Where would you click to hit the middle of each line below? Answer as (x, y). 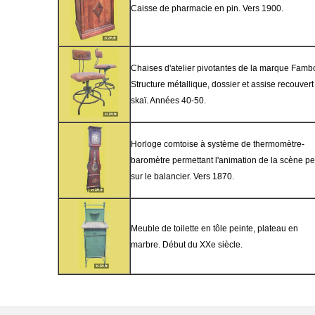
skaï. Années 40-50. (168, 101)
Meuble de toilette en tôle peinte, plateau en (214, 229)
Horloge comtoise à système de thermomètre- (218, 144)
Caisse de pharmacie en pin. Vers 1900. (207, 8)
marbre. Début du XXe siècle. (187, 245)
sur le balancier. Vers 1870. (182, 176)
